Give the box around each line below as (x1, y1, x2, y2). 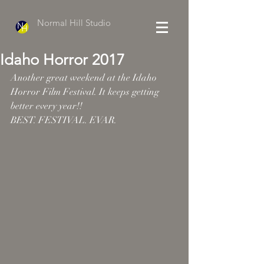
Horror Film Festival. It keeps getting (11, 86, 161, 98)
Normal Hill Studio (37, 17, 111, 28)
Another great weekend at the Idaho (11, 72, 159, 84)
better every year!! (11, 100, 82, 112)
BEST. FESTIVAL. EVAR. (11, 114, 117, 126)
